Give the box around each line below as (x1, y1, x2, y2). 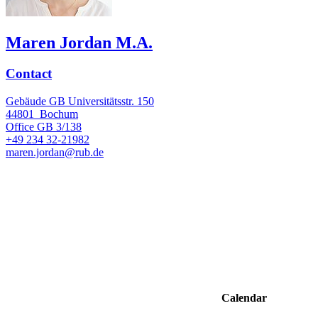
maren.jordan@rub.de (6, 146, 104, 159)
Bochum (40, 108, 78, 121)
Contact (6, 66, 52, 82)
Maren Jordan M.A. (6, 33, 153, 52)
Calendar (219, 292, 267, 305)
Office (6, 121, 34, 133)
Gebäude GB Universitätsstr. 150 (6, 95, 154, 108)
